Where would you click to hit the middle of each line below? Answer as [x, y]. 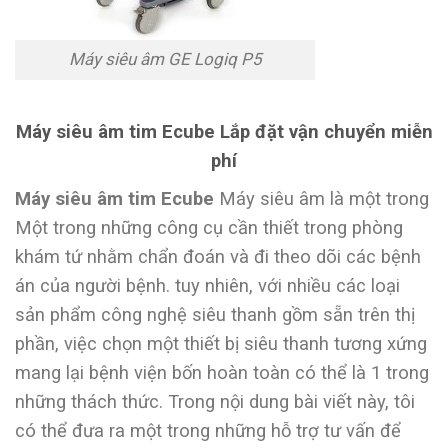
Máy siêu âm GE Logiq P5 [165, 59]
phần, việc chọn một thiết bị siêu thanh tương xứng [221, 344]
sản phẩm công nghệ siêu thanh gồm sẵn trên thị [215, 315]
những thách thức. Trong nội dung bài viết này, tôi [215, 402]
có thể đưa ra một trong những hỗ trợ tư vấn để [208, 431]
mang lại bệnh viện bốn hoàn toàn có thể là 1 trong [222, 373]
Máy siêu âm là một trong [321, 199]
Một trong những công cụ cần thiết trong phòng [209, 228]
